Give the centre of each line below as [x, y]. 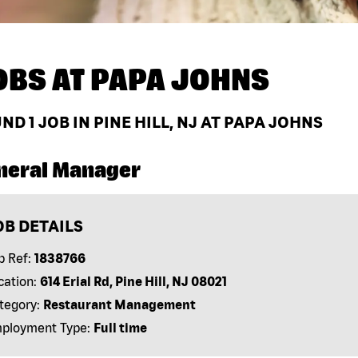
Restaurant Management [119, 305]
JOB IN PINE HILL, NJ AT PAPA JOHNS [179, 122]
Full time [120, 328]
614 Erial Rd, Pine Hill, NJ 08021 [133, 282]
